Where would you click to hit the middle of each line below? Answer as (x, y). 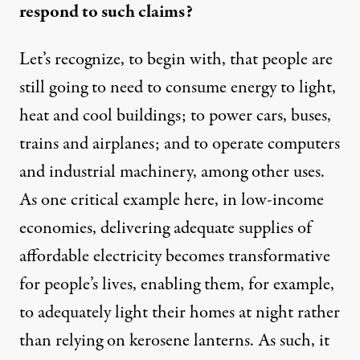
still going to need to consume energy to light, (178, 88)
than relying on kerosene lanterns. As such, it (174, 341)
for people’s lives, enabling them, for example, (177, 285)
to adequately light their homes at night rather (180, 313)
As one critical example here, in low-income (172, 200)
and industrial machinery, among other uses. (172, 172)
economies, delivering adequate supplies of (166, 229)
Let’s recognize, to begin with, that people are (176, 60)
